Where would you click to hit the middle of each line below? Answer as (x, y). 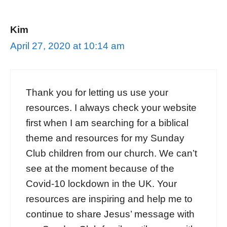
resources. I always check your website (111, 107)
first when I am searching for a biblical (107, 123)
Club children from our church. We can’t (111, 153)
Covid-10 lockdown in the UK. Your (101, 183)
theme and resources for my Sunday (105, 138)
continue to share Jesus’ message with (110, 214)
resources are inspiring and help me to (109, 199)
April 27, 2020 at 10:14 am (67, 46)
